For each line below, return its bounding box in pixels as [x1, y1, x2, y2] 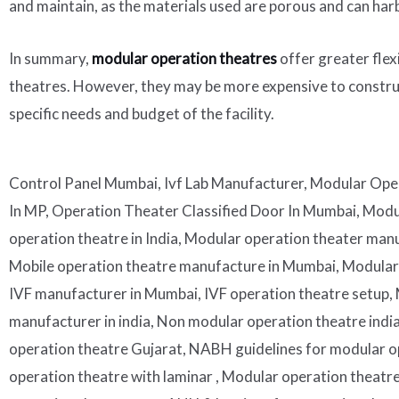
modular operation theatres [92, 48, 277, 68]
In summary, [9, 48, 92, 68]
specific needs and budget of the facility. [9, 103, 274, 123]
